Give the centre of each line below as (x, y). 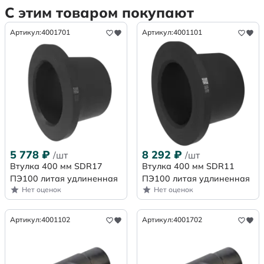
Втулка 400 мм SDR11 (188, 166)
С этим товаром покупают (99, 13)
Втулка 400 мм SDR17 (56, 166)
